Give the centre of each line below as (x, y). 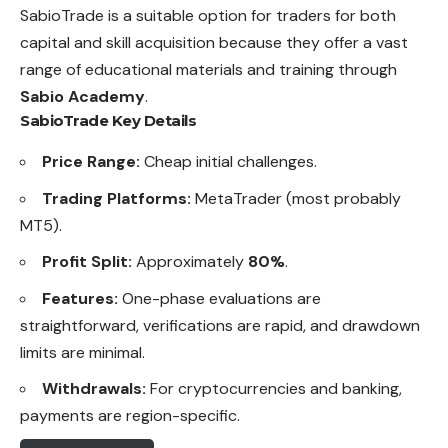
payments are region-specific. (130, 416)
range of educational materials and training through (208, 70)
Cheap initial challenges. (228, 162)
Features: (80, 298)
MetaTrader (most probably (296, 198)
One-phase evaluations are (219, 298)
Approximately (190, 262)
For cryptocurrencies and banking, (274, 389)
